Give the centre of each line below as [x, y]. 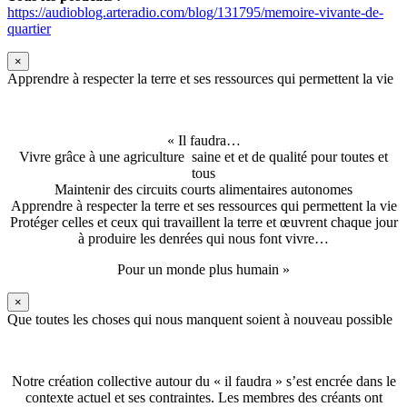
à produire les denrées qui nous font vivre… [203, 239]
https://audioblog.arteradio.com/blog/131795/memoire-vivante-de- [195, 13]
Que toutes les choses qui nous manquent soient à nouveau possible [200, 320]
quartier [29, 29]
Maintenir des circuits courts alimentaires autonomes [203, 190]
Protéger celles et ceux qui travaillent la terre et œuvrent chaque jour [203, 223]
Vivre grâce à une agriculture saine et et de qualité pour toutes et [203, 157]
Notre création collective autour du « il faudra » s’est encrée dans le [203, 382]
